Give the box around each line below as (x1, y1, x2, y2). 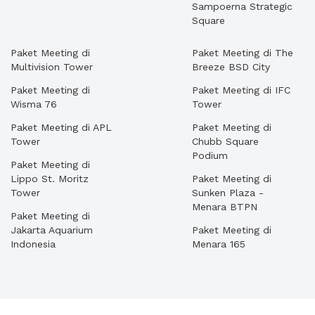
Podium (192, 150, 228, 161)
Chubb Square (192, 136, 259, 147)
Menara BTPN (192, 201, 257, 212)
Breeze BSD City (192, 61, 270, 72)
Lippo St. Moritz (11, 173, 89, 184)
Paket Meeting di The (192, 47, 293, 58)
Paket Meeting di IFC (192, 84, 290, 96)
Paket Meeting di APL (11, 122, 112, 133)
